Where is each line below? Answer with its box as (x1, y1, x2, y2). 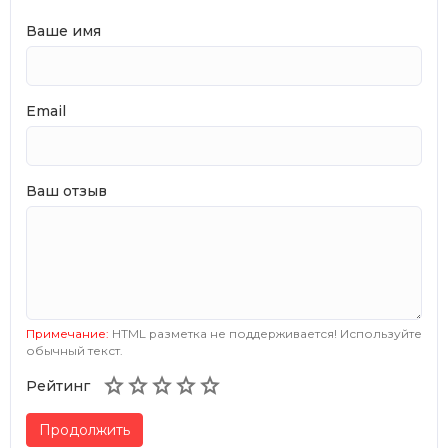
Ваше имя (26, 21, 101, 40)
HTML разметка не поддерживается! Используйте (109, 325, 422, 341)
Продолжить (39, 420, 130, 439)
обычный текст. (26, 342, 123, 358)
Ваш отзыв (26, 181, 107, 200)
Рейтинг (26, 376, 90, 395)
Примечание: (26, 325, 109, 341)
